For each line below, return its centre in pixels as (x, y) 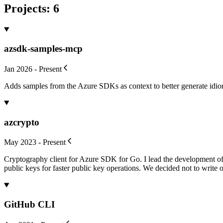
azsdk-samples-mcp (43, 49)
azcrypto (22, 122)
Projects (25, 8)
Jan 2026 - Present (33, 69)
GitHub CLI (29, 205)
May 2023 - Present (35, 142)
